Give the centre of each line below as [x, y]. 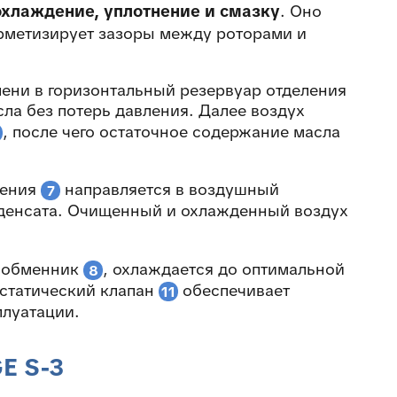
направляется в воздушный [170, 190]
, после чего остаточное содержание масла [171, 131]
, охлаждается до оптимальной [224, 269]
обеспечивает [234, 290]
